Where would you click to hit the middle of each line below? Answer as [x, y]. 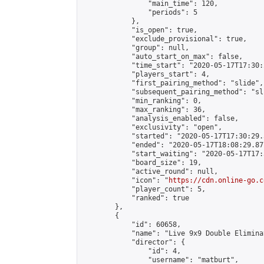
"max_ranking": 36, [144, 110]
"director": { [133, 242]
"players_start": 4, [146, 74]
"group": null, [136, 48]
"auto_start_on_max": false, [162, 57]
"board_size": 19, [142, 163]
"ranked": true [136, 198]
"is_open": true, [140, 30]
